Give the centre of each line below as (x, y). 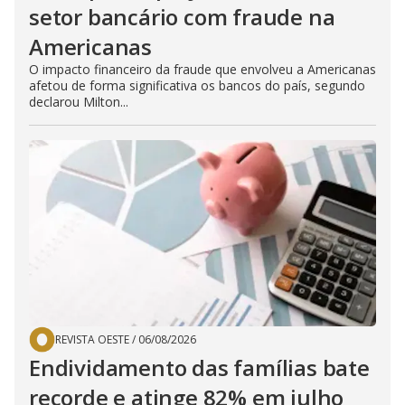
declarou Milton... (79, 102)
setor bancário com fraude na (182, 17)
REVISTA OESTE (92, 339)
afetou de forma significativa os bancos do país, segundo (197, 85)
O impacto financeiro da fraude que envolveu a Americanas (202, 69)
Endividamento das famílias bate (199, 367)
